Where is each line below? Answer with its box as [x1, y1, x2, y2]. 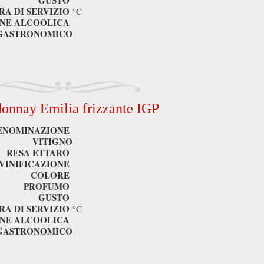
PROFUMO [24, 180, 70, 193]
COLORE [31, 169, 70, 181]
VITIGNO [32, 135, 72, 148]
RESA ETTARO [6, 146, 70, 159]
